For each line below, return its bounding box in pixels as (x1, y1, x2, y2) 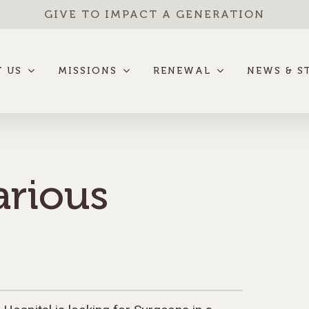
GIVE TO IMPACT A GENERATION (43, 8, 265, 21)
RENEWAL (153, 65, 211, 77)
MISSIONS (58, 65, 117, 77)
